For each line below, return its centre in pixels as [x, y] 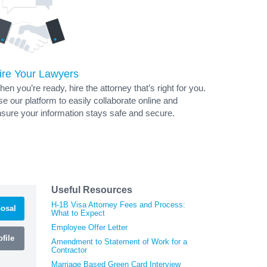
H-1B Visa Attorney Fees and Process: [118, 204]
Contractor [69, 250]
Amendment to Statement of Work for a [119, 241]
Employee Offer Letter [89, 227]
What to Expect [78, 213]
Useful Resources [92, 190]
